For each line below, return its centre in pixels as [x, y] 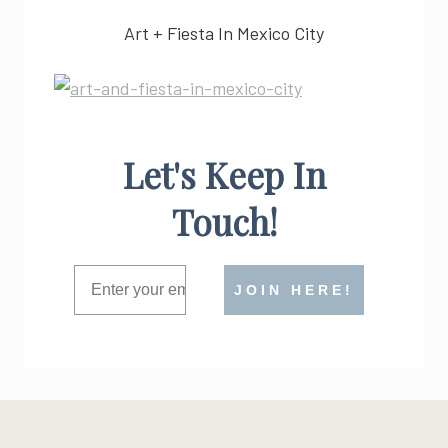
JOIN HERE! [294, 290]
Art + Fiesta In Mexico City [224, 33]
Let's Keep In [224, 175]
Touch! [224, 222]
